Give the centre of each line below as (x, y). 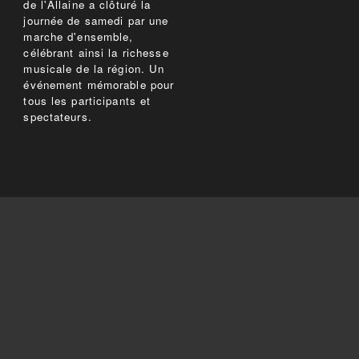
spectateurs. (58, 117)
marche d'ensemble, (79, 37)
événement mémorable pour (99, 85)
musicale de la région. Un (94, 69)
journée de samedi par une (96, 21)
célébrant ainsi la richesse (96, 53)
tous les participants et (87, 101)
